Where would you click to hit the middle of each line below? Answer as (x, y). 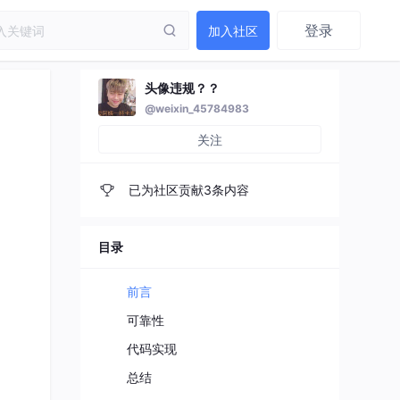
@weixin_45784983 (197, 108)
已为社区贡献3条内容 (187, 190)
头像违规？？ (182, 88)
